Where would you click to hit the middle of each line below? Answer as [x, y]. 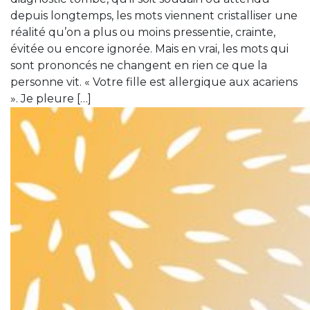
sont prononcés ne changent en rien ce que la [139, 66]
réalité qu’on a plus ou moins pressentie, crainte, [143, 33]
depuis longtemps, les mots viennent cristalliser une [154, 16]
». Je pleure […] [51, 99]
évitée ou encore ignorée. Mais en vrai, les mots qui [149, 49]
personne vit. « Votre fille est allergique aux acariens [154, 82]
